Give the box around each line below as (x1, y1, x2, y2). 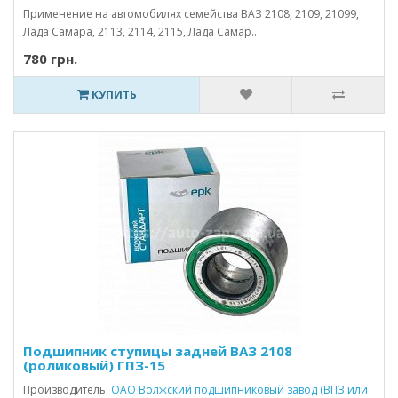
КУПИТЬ (88, 87, 137, 102)
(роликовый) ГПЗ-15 (23, 356, 165, 374)
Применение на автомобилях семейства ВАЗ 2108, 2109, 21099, (23, 6, 359, 21)
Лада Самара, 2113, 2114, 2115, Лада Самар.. (23, 24, 257, 39)
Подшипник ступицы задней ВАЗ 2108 (23, 342, 292, 360)
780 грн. (23, 50, 77, 68)
